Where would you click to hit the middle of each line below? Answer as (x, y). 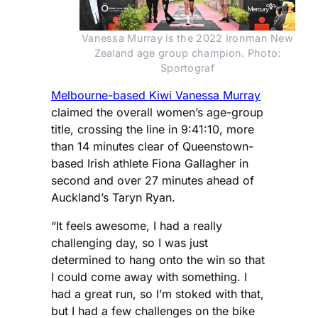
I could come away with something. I (149, 276)
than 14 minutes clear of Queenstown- (152, 146)
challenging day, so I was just (130, 242)
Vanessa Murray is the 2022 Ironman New (187, 38)
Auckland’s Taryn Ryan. (113, 197)
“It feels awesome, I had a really (137, 225)
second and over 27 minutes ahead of (153, 180)
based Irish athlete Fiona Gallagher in (150, 163)
